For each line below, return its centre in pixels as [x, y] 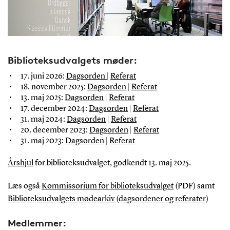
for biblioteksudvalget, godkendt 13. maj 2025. [112, 163]
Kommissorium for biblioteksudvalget [107, 186]
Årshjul [20, 163]
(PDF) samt [194, 186]
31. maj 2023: [43, 141]
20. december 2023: [55, 130]
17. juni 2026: [43, 76]
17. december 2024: [54, 109]
